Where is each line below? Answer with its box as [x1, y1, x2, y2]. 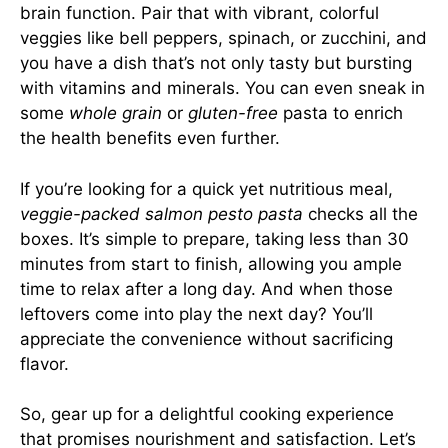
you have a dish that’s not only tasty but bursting [20, 53, 412, 73]
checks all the [303, 203, 418, 224]
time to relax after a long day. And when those [20, 278, 393, 299]
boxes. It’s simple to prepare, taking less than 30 [20, 228, 409, 249]
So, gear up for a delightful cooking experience [20, 404, 394, 424]
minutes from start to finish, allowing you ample [20, 253, 402, 274]
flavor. [20, 353, 69, 374]
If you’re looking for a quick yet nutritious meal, [20, 178, 393, 199]
